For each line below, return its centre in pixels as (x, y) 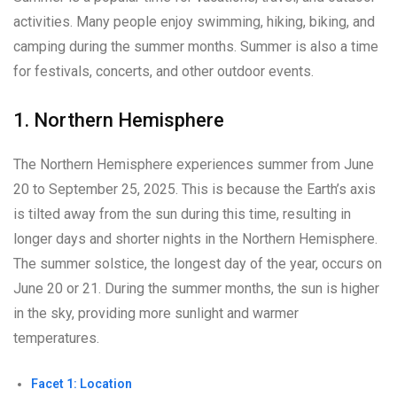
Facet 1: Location (82, 383)
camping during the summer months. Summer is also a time (196, 46)
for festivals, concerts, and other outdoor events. (163, 71)
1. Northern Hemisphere (119, 120)
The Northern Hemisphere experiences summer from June (194, 164)
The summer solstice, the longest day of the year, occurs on (198, 263)
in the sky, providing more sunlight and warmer (156, 313)
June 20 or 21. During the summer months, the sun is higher (196, 288)
